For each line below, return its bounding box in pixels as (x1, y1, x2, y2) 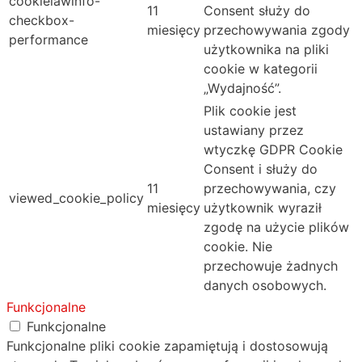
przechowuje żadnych (204, 258, 338, 275)
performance (9, 32, 88, 48)
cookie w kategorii (204, 61, 318, 78)
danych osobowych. (204, 277, 326, 294)
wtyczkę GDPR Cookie (204, 141, 343, 158)
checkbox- (9, 12, 74, 29)
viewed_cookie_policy (9, 190, 144, 207)
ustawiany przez (204, 122, 304, 139)
